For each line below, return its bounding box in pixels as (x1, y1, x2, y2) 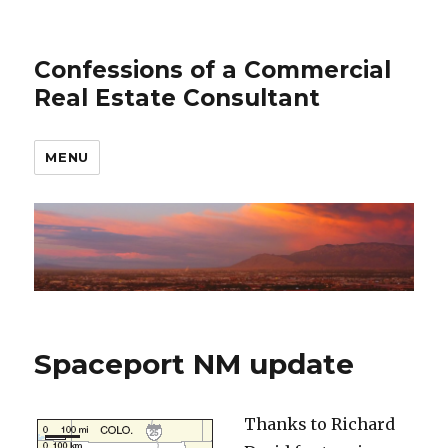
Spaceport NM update (34, 347, 355, 382)
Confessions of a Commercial (34, 56, 392, 84)
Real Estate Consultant (34, 84, 321, 112)
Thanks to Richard (244, 414, 396, 435)
